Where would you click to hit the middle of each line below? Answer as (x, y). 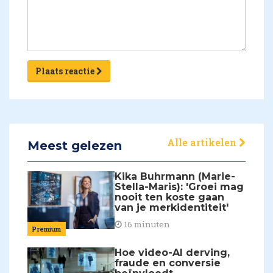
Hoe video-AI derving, (172, 253)
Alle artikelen (203, 142)
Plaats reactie (66, 71)
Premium (47, 229)
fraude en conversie (168, 263)
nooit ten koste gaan (170, 197)
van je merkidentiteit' (172, 207)
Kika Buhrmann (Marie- (175, 176)
